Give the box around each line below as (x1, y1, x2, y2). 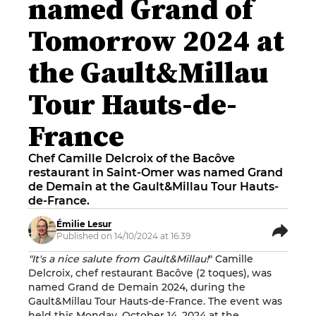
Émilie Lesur (56, 219, 111, 229)
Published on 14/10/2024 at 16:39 (56, 231, 190, 241)
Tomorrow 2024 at (28, 20, 284, 61)
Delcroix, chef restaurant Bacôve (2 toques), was (28, 267, 272, 279)
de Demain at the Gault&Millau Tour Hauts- (28, 180, 279, 193)
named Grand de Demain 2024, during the (28, 281, 245, 293)
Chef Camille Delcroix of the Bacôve (28, 152, 235, 165)
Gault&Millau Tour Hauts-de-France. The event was (28, 295, 282, 308)
